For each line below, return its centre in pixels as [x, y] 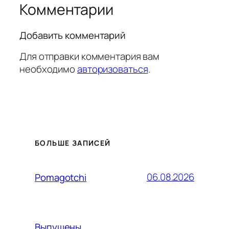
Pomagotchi [61, 177]
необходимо [48, 69]
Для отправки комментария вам [90, 56]
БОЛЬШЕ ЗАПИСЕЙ [73, 143]
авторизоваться [112, 69]
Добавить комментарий [73, 35]
